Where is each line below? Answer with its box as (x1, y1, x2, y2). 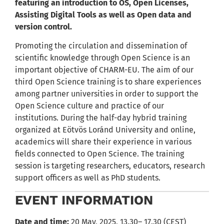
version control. (15, 21, 74, 31)
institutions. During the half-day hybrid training (15, 112, 186, 122)
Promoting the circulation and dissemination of (15, 40, 187, 50)
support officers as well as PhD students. (15, 172, 160, 182)
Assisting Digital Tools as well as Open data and (15, 9, 191, 19)
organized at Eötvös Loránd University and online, (15, 124, 195, 134)
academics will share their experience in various (15, 136, 191, 146)
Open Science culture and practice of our (15, 100, 164, 110)
